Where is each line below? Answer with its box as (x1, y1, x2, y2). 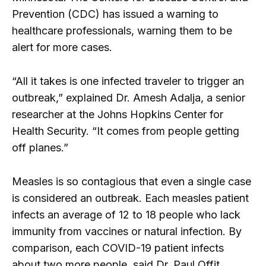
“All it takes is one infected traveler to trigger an (12, 75, 244, 88)
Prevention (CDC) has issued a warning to (12, 8, 218, 21)
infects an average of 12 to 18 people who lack (12, 208, 240, 221)
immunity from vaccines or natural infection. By (12, 224, 242, 237)
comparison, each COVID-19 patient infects (12, 241, 224, 254)
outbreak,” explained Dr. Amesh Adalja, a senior (12, 91, 245, 104)
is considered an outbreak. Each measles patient (12, 191, 249, 204)
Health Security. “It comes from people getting (12, 125, 239, 138)
